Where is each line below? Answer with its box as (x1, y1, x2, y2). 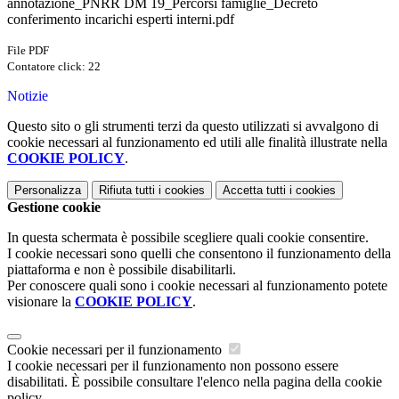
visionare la (7, 294, 75, 310)
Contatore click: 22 (7, 60, 101, 74)
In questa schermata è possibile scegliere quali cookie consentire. (7, 230, 369, 246)
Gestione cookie (7, 199, 101, 216)
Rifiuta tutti (99, 183, 155, 198)
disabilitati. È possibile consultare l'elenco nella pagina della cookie (7, 374, 382, 390)
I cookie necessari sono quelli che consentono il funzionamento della (7, 246, 391, 262)
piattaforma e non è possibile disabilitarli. (7, 262, 236, 278)
